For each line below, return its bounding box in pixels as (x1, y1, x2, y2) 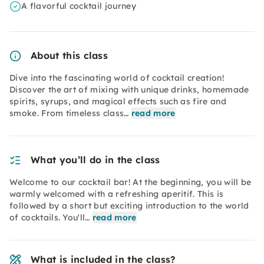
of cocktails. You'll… (9, 212, 90, 223)
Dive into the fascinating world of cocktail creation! (9, 72, 224, 83)
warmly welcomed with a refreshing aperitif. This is (9, 189, 224, 199)
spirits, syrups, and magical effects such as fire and (9, 96, 226, 107)
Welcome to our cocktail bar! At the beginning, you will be (9, 177, 252, 187)
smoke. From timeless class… (9, 108, 129, 118)
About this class (31, 49, 108, 61)
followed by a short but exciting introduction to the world (9, 200, 249, 211)
